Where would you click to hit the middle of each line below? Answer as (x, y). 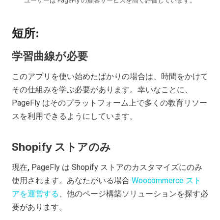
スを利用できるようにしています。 (75, 116)
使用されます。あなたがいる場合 (72, 180)
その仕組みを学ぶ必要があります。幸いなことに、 (102, 89)
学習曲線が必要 (50, 56)
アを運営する (35, 193)
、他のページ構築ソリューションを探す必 (134, 193)
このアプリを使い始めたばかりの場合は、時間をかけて (110, 76)
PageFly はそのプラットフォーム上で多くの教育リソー (110, 103)
